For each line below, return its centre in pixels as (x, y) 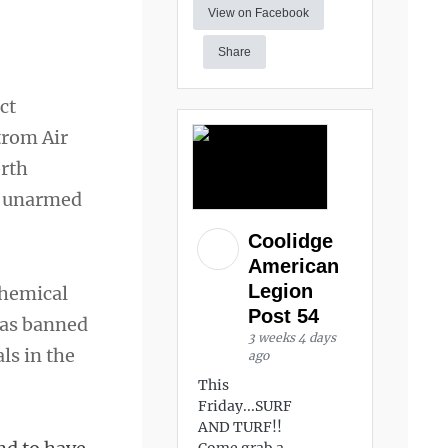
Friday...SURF (245, 405)
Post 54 (287, 315)
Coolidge (291, 240)
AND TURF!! (240, 426)
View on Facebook (259, 12)
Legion (281, 290)
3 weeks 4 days (292, 337)
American (294, 265)
